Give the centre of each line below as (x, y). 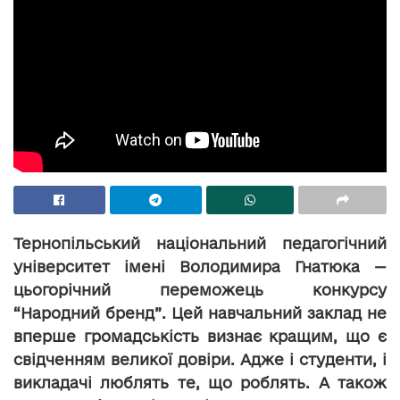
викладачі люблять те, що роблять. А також (200, 382)
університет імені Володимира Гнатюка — (200, 266)
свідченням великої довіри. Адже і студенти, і (200, 359)
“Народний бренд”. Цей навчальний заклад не (200, 312)
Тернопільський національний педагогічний (200, 243)
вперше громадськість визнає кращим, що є (200, 336)
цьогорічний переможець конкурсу (200, 289)
